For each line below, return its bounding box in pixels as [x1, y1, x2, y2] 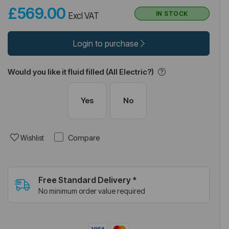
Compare [66, 133, 101, 143]
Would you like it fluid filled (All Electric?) [8, 67, 154, 77]
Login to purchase [73, 38, 141, 49]
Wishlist [19, 133, 44, 142]
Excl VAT [68, 11, 99, 21]
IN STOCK [155, 9, 188, 17]
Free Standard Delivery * [38, 175, 137, 185]
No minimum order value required [38, 187, 146, 195]
